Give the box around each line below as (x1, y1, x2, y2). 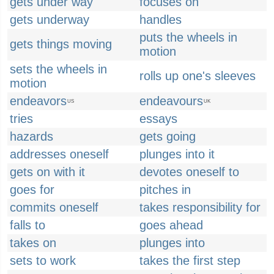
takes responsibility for (139, 201, 261, 214)
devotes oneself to (139, 165, 239, 179)
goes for (10, 183, 54, 196)
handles (139, 13, 182, 26)
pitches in (139, 183, 191, 196)
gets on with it (10, 165, 85, 179)
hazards (10, 130, 53, 143)
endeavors (10, 94, 67, 108)
